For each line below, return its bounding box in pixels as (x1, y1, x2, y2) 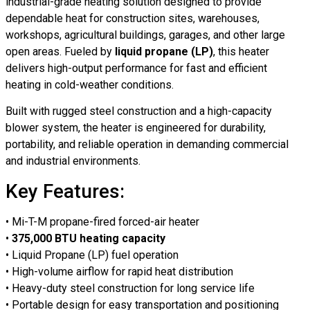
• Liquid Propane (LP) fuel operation (6, 248, 179, 262)
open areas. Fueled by (6, 44, 115, 58)
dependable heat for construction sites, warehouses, (6, 11, 259, 25)
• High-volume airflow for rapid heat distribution (6, 264, 233, 278)
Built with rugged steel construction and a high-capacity (6, 104, 272, 118)
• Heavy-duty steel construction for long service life (6, 281, 255, 295)
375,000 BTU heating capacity (12, 231, 165, 245)
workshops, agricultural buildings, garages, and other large (6, 28, 285, 42)
